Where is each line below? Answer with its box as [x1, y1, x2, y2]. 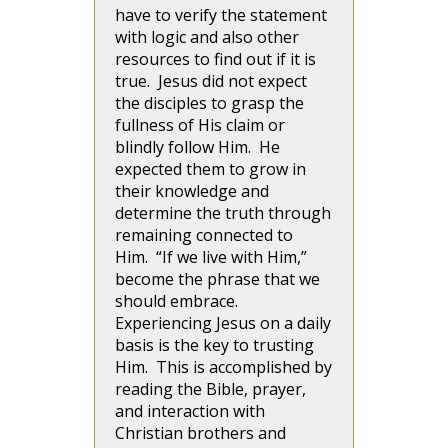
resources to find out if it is [115, 48, 316, 71]
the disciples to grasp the [115, 92, 304, 115]
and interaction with [115, 400, 265, 423]
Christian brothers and [115, 422, 286, 445]
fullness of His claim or [115, 114, 285, 137]
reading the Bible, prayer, [115, 378, 306, 401]
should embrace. [115, 290, 238, 313]
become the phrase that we [115, 268, 320, 291]
